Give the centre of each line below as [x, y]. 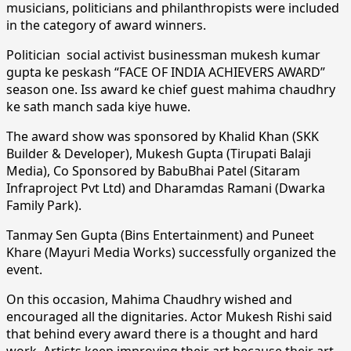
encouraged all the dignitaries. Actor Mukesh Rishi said [169, 316]
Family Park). [44, 205]
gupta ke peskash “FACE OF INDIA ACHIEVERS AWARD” [166, 72]
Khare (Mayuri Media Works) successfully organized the [171, 252]
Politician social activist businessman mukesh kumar [163, 54]
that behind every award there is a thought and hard [162, 333]
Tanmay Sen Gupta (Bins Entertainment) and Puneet [160, 235]
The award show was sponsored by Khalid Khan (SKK [163, 136]
